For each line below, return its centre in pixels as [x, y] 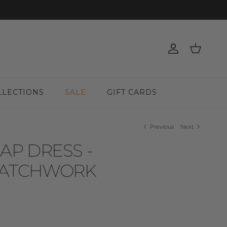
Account [190, 52]
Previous [162, 126]
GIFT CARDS [132, 92]
